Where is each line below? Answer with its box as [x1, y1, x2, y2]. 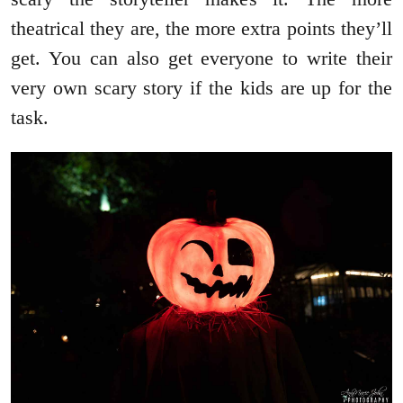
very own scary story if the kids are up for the [11, 76, 392, 100]
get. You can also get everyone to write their [11, 47, 392, 70]
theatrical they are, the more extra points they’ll [11, 17, 392, 40]
